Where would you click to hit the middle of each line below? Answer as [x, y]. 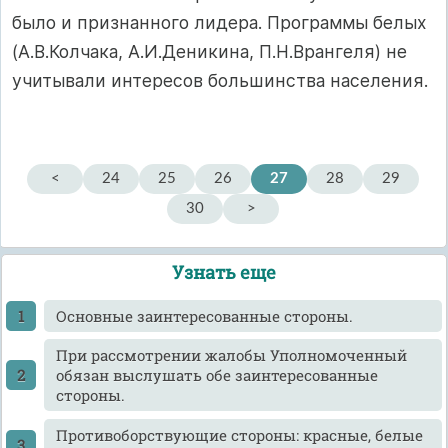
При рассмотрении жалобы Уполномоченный [231, 355]
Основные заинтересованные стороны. [204, 315]
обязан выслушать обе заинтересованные [216, 375]
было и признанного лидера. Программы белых [219, 22]
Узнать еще [224, 271]
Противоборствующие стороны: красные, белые [239, 434]
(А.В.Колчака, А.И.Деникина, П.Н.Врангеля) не [209, 51]
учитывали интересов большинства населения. [220, 80]
